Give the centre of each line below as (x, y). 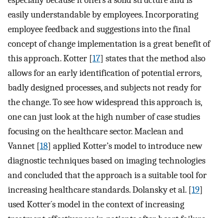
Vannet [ (24, 146)
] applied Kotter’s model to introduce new (125, 146)
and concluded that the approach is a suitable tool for (107, 175)
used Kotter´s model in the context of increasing (96, 204)
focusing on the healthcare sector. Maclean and (96, 131)
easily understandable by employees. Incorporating (103, 14)
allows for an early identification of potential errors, (105, 73)
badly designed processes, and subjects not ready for (105, 87)
